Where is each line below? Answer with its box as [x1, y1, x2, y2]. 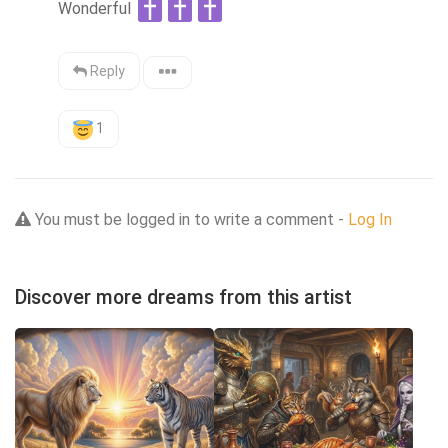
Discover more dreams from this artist [15, 285, 352, 309]
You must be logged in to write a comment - [31, 209, 348, 229]
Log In [348, 209, 392, 229]
